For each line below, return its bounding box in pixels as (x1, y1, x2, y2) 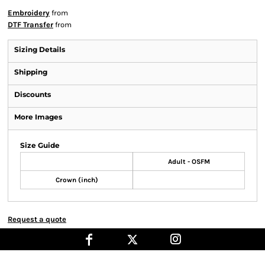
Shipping (14, 67, 47, 76)
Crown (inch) (55, 176, 98, 184)
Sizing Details (14, 45, 65, 54)
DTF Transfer (8, 20, 53, 29)
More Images (14, 112, 62, 121)
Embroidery (8, 8, 50, 17)
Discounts (14, 90, 51, 99)
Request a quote (8, 215, 66, 224)
